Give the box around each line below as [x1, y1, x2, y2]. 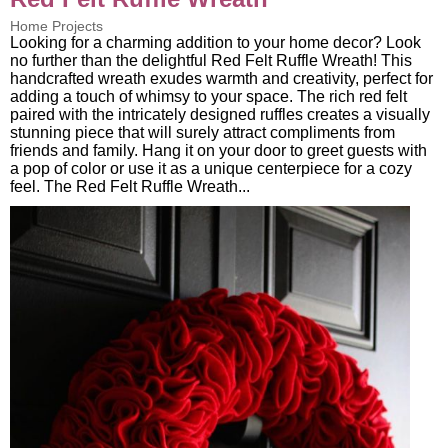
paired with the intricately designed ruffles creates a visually [10, 105, 430, 123]
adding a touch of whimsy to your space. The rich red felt [10, 87, 407, 105]
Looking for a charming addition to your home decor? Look [10, 33, 421, 51]
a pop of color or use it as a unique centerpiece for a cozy [10, 159, 412, 177]
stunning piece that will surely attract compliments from [10, 123, 395, 141]
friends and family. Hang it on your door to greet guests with [10, 141, 427, 159]
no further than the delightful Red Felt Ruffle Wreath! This [10, 51, 412, 69]
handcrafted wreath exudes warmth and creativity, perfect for [10, 69, 433, 87]
